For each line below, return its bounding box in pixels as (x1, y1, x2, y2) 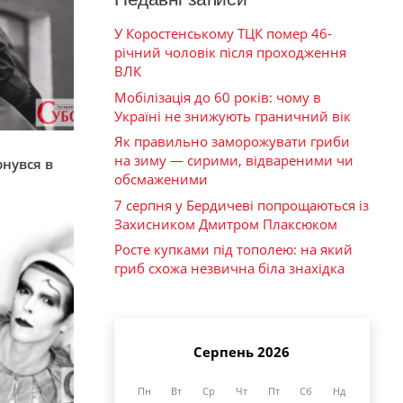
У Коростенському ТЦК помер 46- (114, 24, 332, 43)
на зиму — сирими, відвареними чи (114, 151, 354, 170)
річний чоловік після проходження (114, 43, 346, 62)
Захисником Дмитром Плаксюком (114, 214, 337, 233)
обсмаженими (114, 170, 208, 189)
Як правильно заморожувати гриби (114, 132, 350, 151)
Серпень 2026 (193, 342, 290, 361)
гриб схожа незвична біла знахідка (114, 259, 345, 278)
